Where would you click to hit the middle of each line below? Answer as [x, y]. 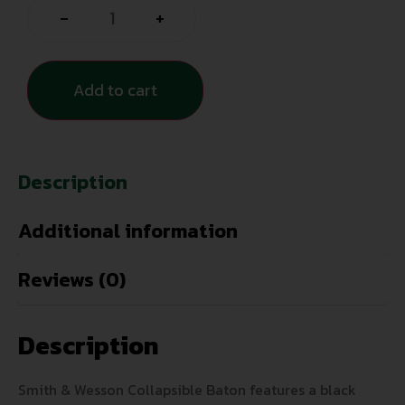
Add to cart [115, 90]
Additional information [128, 231]
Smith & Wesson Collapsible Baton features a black [187, 390]
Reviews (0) [72, 280]
